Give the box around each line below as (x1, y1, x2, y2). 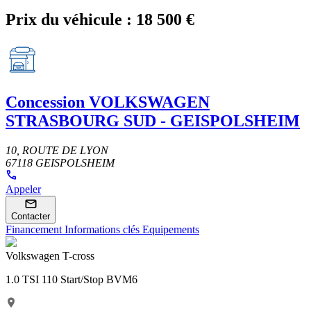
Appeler (6, 183, 41, 195)
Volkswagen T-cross (6, 249, 94, 262)
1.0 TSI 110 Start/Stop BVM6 (6, 273, 137, 285)
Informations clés (65, 223, 142, 235)
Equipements (142, 223, 199, 235)
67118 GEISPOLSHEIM (6, 156, 115, 169)
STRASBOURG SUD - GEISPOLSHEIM (6, 111, 300, 130)
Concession (6, 92, 85, 111)
